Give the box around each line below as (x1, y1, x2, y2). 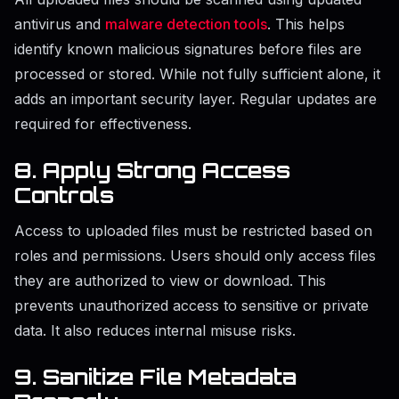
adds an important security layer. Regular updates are (14, 90, 377, 109)
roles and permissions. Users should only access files (14, 247, 376, 265)
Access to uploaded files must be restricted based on (14, 222, 372, 240)
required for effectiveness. (14, 115, 191, 134)
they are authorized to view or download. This (14, 272, 326, 290)
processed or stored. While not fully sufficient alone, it (14, 65, 380, 84)
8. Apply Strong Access (14, 157, 290, 184)
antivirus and (14, 15, 105, 34)
